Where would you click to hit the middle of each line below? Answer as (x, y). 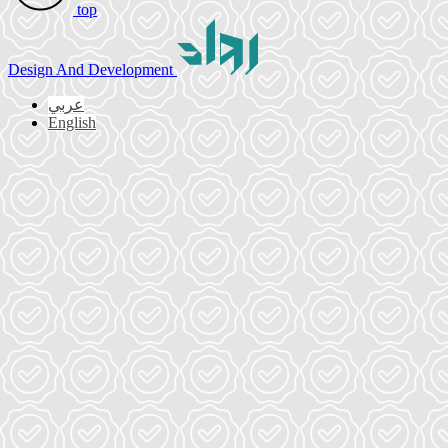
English (72, 123)
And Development (116, 70)
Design (32, 70)
